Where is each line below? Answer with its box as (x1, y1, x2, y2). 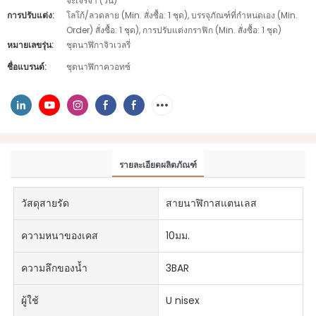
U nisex (165, 293, 200, 308)
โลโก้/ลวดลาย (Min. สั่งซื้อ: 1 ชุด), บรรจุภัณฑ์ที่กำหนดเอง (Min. (66, 9, 298, 21)
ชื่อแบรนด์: (7, 61, 47, 73)
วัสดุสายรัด (21, 196, 70, 211)
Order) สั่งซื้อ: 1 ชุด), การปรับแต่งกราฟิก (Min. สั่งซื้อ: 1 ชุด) (66, 24, 281, 36)
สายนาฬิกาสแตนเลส (165, 196, 257, 211)
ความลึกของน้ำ (21, 261, 88, 276)
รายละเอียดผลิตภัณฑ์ (119, 158, 197, 171)
